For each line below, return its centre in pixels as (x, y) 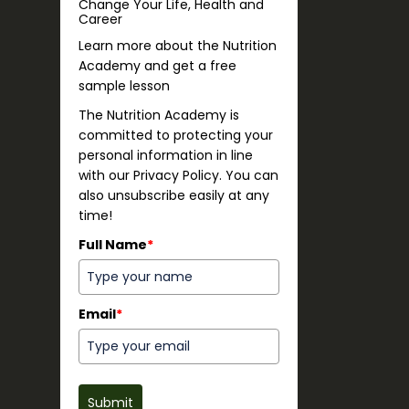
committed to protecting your (176, 136)
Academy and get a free (157, 66)
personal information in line (166, 156)
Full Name (113, 245)
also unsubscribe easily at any (174, 196)
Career (100, 20)
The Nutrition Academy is (159, 115)
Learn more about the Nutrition (178, 46)
